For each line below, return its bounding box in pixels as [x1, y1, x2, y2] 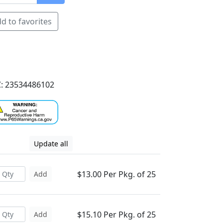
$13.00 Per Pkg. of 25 [77, 169, 156, 180]
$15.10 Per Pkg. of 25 [77, 209, 156, 220]
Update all [34, 139, 68, 148]
